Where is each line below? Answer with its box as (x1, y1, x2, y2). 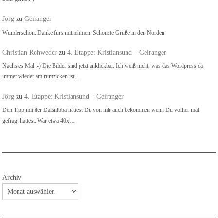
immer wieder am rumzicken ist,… (2, 73, 82, 80)
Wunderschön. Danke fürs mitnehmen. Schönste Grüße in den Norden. (2, 29, 166, 36)
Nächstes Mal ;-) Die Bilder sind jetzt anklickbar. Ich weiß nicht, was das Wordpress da (2, 62, 203, 70)
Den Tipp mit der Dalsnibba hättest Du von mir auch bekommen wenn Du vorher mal (2, 106, 199, 113)
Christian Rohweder (2, 48, 57, 56)
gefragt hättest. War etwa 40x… (2, 117, 75, 124)
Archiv (2, 174, 21, 182)
